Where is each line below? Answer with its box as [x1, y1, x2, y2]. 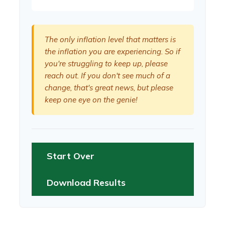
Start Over [46, 150, 94, 162]
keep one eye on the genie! [45, 94, 137, 104]
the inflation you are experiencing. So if [45, 46, 180, 56]
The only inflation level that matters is [45, 34, 176, 44]
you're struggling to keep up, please [45, 58, 168, 68]
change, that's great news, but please [45, 82, 173, 92]
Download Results [46, 176, 126, 188]
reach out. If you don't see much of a [45, 70, 170, 80]
